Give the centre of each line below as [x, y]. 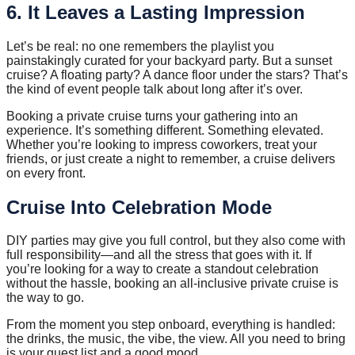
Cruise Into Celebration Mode [139, 207]
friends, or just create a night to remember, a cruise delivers [171, 158]
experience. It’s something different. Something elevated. [165, 130]
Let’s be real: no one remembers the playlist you [140, 46]
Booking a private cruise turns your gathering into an [152, 116]
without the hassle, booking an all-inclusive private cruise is [172, 284]
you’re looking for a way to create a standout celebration [162, 269]
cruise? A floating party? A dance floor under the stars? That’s [177, 74]
